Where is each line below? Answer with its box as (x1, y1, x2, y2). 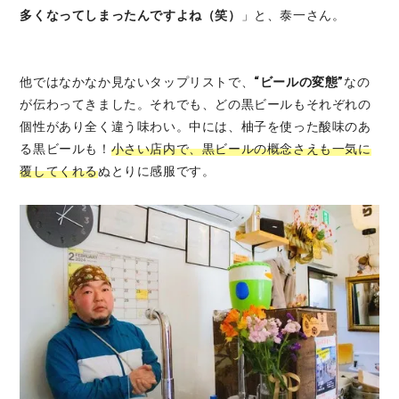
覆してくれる (20, 164, 98, 179)
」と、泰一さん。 (240, 8, 346, 23)
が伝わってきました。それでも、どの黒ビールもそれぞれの (20, 97, 371, 112)
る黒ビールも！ (20, 142, 111, 157)
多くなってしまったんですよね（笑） (20, 8, 241, 23)
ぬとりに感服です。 (98, 164, 216, 179)
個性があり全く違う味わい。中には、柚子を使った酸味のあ (20, 119, 371, 134)
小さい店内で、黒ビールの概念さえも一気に (110, 142, 371, 157)
